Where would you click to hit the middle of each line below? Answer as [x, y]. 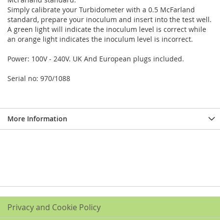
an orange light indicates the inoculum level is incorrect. [100, 39]
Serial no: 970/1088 [39, 78]
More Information [37, 119]
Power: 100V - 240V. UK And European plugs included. [96, 59]
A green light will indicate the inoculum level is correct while [107, 29]
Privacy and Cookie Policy [54, 207]
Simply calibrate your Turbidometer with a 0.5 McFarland [101, 10]
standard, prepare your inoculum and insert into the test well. [110, 19]
